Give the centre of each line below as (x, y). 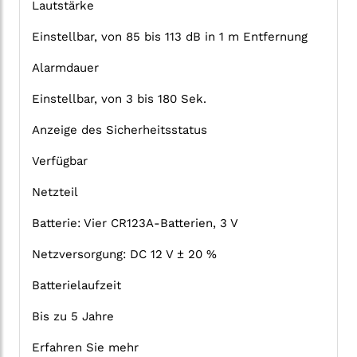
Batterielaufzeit (76, 286)
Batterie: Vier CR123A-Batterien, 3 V (135, 224)
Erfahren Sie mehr (85, 348)
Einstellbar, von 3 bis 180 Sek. (119, 99)
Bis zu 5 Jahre (73, 317)
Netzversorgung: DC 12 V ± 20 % (124, 255)
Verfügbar (60, 161)
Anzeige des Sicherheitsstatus (120, 130)
